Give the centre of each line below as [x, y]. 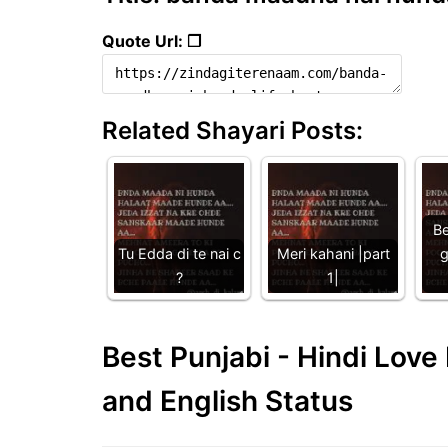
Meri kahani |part [333, 253]
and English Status [227, 400]
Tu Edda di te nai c [179, 253]
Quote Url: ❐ [151, 40]
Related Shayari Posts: [232, 130]
